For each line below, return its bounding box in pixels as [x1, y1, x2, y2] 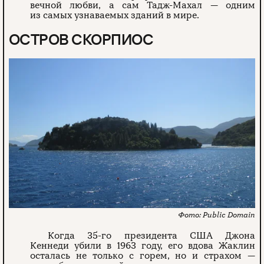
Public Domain [202, 210, 255, 220]
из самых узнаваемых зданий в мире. [30, 9, 200, 21]
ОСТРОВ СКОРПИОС [9, 29, 154, 49]
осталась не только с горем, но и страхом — [30, 250, 255, 262]
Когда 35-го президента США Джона [48, 230, 255, 242]
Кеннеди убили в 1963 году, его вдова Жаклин [30, 240, 255, 252]
